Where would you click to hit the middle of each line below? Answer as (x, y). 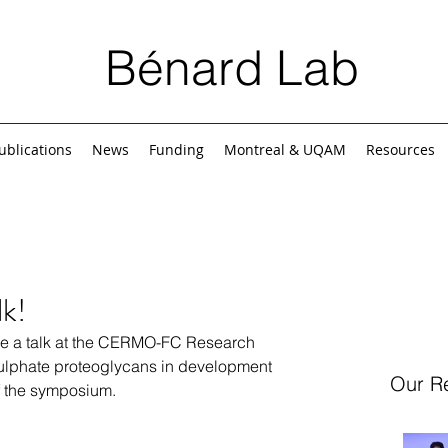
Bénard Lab (231, 67)
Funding (176, 149)
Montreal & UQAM (285, 149)
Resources (400, 149)
